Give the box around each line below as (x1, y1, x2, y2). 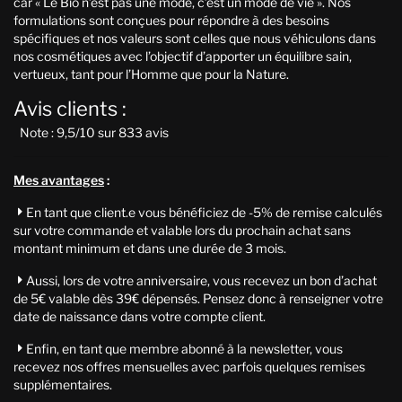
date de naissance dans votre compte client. (13, 308, 266, 324)
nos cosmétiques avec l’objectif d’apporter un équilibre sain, (13, 48, 352, 64)
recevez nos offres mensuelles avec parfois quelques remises (13, 358, 365, 374)
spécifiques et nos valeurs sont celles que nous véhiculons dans (13, 30, 376, 46)
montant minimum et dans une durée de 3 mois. (13, 240, 286, 256)
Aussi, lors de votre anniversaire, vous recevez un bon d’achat (26, 272, 377, 288)
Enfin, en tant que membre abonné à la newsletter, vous (26, 340, 343, 356)
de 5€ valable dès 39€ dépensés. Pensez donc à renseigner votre (13, 290, 383, 306)
